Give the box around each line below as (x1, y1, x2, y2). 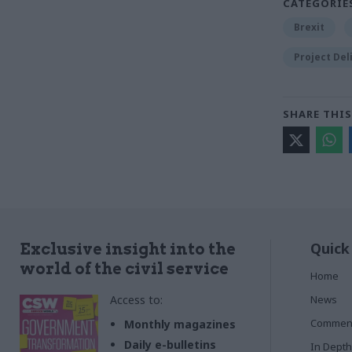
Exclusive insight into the (20, 239, 236, 258)
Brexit (294, 20, 324, 34)
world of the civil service (20, 258, 229, 278)
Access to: (110, 291, 163, 307)
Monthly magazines (124, 316, 236, 332)
